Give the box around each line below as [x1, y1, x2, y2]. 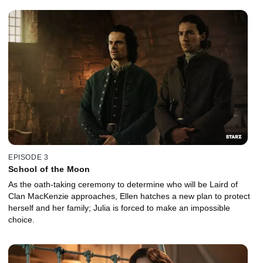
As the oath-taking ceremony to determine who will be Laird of [8, 180, 238, 190]
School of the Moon [8, 164, 90, 174]
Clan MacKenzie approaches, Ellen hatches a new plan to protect [8, 191, 250, 201]
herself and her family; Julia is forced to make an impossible [8, 203, 230, 213]
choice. [8, 215, 35, 225]
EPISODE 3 [8, 153, 49, 162]
